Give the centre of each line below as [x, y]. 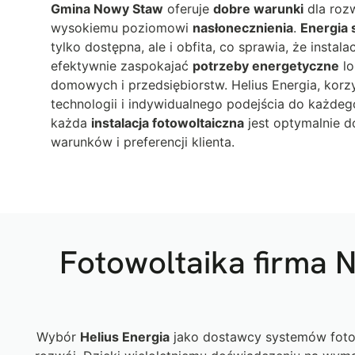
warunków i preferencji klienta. [143, 141]
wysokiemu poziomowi [122, 27]
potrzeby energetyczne [266, 65]
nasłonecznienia [243, 27]
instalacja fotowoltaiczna [168, 122]
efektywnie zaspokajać [122, 65]
